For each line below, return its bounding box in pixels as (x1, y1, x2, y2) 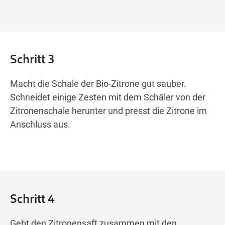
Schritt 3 (10, 51, 55, 67)
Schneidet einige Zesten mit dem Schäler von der (10, 92, 205, 103)
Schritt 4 (10, 191, 55, 207)
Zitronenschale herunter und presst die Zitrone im (10, 105, 207, 117)
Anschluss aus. (10, 119, 70, 130)
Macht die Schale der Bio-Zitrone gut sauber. (10, 78, 186, 89)
